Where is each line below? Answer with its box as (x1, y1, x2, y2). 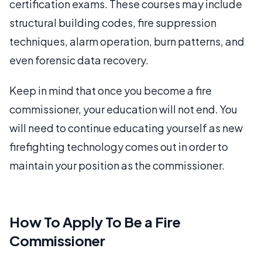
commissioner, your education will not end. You (9, 102, 237, 116)
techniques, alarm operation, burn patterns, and (9, 34, 244, 48)
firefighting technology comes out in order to (9, 139, 228, 153)
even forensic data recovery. (9, 53, 149, 67)
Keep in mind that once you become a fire (9, 83, 212, 97)
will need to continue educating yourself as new (9, 120, 243, 135)
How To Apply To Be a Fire (9, 212, 181, 230)
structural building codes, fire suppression (9, 15, 216, 29)
